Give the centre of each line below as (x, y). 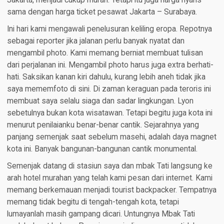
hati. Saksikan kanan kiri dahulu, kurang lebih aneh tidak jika (106, 77)
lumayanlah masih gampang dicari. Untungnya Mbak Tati (101, 214)
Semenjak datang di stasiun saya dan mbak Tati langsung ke (109, 166)
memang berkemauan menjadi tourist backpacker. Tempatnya (111, 190)
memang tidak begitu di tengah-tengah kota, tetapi (93, 202)
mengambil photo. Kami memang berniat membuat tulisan (105, 53)
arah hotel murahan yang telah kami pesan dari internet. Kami (109, 178)
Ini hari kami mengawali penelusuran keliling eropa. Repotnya (109, 29)
